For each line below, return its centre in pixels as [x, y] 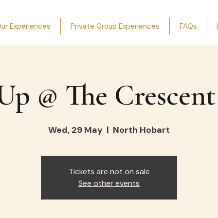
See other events [109, 183]
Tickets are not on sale [109, 172]
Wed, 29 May [75, 130]
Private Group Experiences [115, 26]
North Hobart [141, 130]
